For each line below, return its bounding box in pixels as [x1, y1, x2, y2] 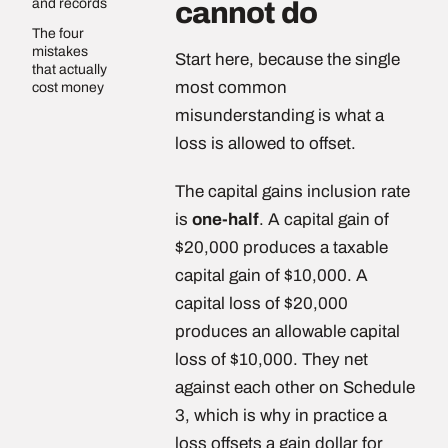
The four [32, 26, 84, 41]
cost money [32, 80, 104, 95]
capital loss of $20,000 [175, 294, 348, 313]
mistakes [32, 44, 88, 59]
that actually [32, 62, 107, 77]
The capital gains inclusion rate [175, 182, 410, 201]
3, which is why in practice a [175, 406, 387, 425]
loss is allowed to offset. [175, 134, 356, 153]
